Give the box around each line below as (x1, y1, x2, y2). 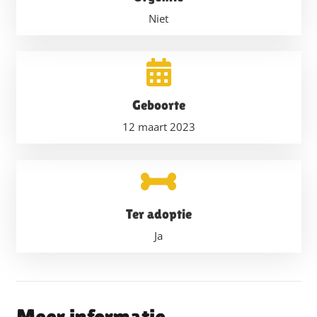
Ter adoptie (125, 205, 192, 221)
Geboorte (132, 97, 185, 113)
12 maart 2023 (122, 120, 195, 134)
